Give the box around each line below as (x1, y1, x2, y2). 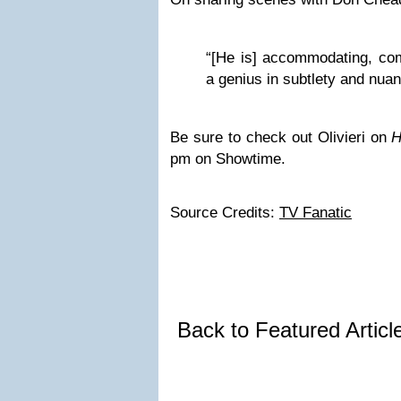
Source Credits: (170, 204, 279, 221)
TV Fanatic (279, 204, 352, 221)
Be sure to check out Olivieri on (170, 129, 392, 146)
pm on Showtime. (170, 150, 286, 167)
